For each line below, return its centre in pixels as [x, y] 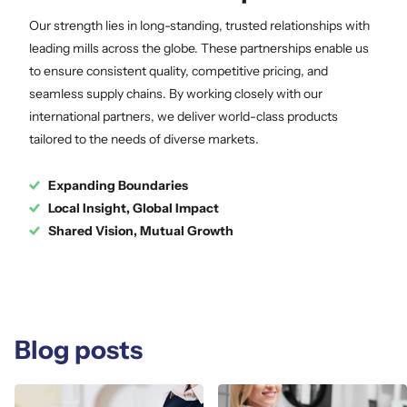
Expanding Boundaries [118, 185]
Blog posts [79, 349]
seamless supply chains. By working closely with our [176, 93]
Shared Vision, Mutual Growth [141, 230]
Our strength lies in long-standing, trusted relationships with [199, 25]
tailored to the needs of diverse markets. [144, 139]
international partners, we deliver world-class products [184, 116]
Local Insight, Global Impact [134, 208]
